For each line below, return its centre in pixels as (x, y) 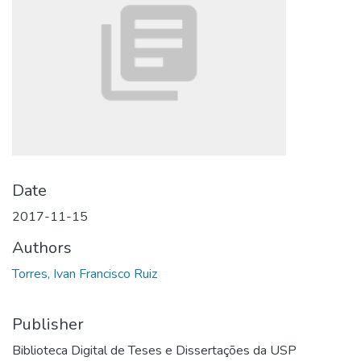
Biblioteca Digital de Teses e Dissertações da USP (154, 351)
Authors (42, 248)
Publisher (48, 324)
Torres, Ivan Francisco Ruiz (85, 274)
